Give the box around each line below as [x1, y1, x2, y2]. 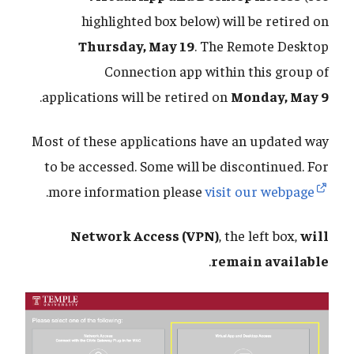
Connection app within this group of [104, 62, 329, 81]
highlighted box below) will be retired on [81, 11, 329, 30]
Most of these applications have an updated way [32, 131, 329, 150]
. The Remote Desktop [194, 36, 329, 55]
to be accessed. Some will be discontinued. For [44, 156, 329, 175]
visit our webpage [205, 182, 314, 201]
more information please [48, 182, 205, 201]
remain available [211, 251, 329, 270]
